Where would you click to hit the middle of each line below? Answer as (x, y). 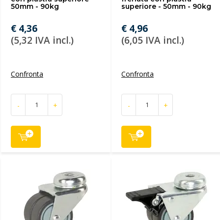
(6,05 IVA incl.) (153, 40)
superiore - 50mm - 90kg (166, 6)
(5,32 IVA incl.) (42, 40)
